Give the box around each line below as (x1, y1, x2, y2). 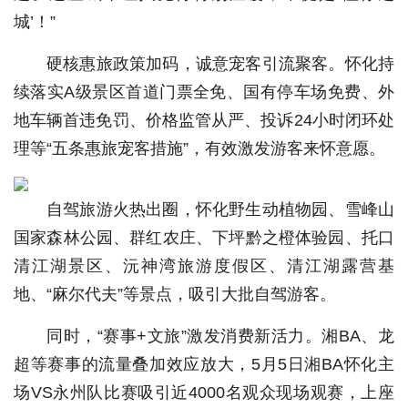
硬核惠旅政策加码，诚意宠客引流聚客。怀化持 (46, 55, 394, 73)
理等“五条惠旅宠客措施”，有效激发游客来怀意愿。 (14, 139, 385, 158)
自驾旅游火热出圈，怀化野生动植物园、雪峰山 (46, 200, 394, 219)
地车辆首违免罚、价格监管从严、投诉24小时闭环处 (14, 111, 394, 129)
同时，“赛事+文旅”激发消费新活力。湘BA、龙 (46, 327, 394, 345)
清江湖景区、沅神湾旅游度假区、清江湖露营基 (14, 257, 394, 275)
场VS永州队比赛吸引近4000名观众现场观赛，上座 (14, 383, 394, 402)
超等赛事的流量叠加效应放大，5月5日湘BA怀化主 (14, 355, 394, 373)
